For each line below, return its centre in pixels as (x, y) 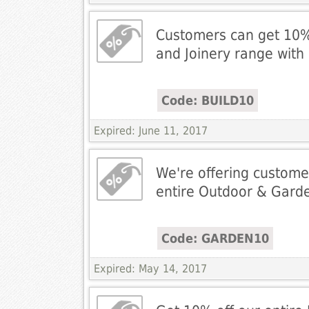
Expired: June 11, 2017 (150, 131)
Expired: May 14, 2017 (150, 269)
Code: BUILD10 (207, 101)
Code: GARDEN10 (215, 239)
